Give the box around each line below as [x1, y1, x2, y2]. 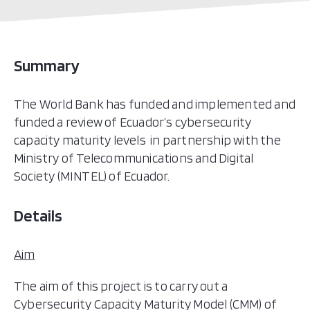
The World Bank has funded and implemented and [14, 96, 296, 112]
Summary [14, 55, 80, 75]
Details [14, 206, 62, 226]
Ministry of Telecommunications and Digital [14, 150, 254, 166]
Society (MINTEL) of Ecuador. [14, 168, 170, 184]
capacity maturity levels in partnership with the [14, 132, 281, 148]
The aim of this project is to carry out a [14, 278, 228, 294]
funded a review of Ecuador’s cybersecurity [14, 114, 252, 130]
